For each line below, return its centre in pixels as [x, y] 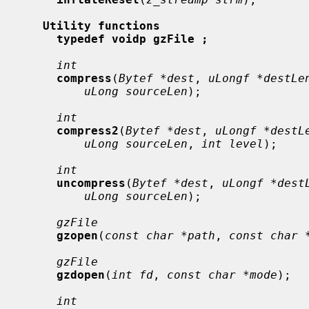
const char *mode [222, 275]
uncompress [91, 183]
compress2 [88, 130]
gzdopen [81, 275]
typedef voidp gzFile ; [132, 39]
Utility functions [101, 26]
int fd [132, 275]
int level [232, 143]
